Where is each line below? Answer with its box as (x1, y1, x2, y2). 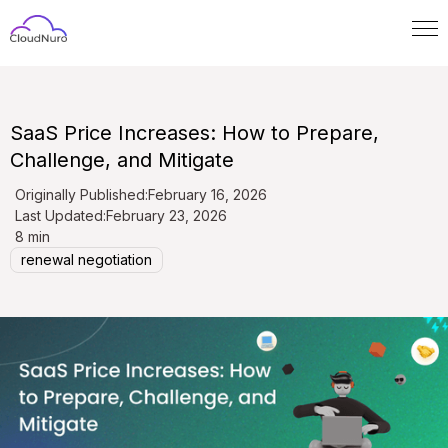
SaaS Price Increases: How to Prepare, (10, 121, 379, 146)
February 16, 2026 (148, 186, 267, 204)
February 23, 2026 (106, 207, 227, 225)
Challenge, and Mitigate (10, 148, 234, 173)
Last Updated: (15, 207, 106, 225)
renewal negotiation (21, 251, 152, 269)
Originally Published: (15, 186, 148, 204)
